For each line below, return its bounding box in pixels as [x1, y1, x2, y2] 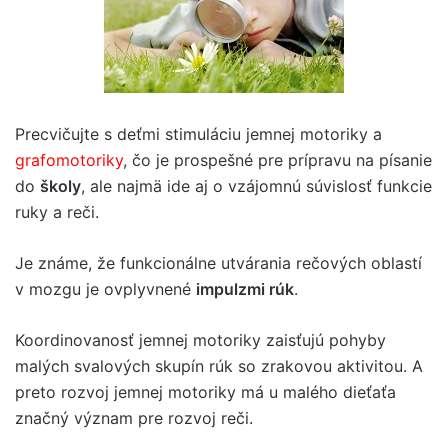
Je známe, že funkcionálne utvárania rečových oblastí [15, 252, 422, 273]
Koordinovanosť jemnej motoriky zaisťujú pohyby [15, 329, 386, 350]
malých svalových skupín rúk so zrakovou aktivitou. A [15, 355, 423, 376]
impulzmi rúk [196, 278, 294, 299]
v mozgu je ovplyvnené [15, 278, 196, 299]
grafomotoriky [15, 149, 123, 170]
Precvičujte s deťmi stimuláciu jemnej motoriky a [15, 123, 382, 144]
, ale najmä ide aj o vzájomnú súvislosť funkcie [81, 175, 432, 196]
